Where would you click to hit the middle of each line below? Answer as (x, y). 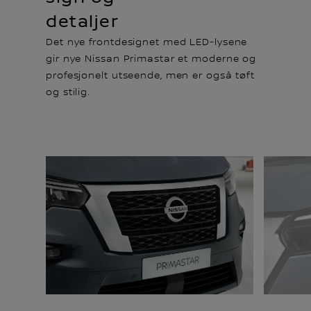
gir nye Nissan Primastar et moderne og (151, 59)
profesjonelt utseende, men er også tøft (151, 75)
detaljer (82, 22)
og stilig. (68, 92)
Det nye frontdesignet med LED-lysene (147, 42)
